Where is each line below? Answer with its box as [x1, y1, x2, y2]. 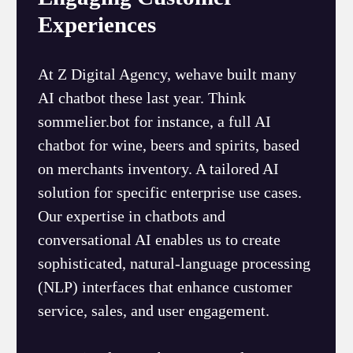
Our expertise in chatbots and [38, 207, 226, 225]
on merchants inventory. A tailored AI [38, 160, 280, 178]
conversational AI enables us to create [38, 231, 281, 249]
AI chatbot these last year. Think [38, 89, 247, 107]
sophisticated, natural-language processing [38, 255, 311, 273]
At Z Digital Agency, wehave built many [38, 65, 297, 84]
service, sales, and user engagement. [38, 302, 270, 320]
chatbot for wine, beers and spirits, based [38, 136, 300, 154]
